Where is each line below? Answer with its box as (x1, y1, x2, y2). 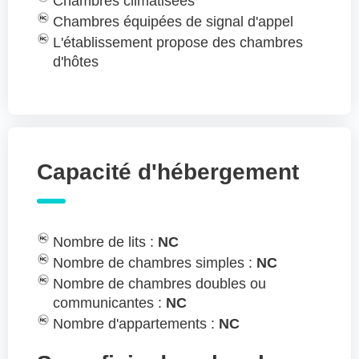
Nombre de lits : (53, 234, 158, 251)
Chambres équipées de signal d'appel (53, 14, 293, 30)
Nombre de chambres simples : (53, 255, 256, 272)
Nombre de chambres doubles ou (53, 276, 266, 292)
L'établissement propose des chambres (53, 34, 303, 51)
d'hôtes (53, 54, 99, 71)
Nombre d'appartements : (53, 316, 219, 333)
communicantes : (53, 295, 166, 312)
